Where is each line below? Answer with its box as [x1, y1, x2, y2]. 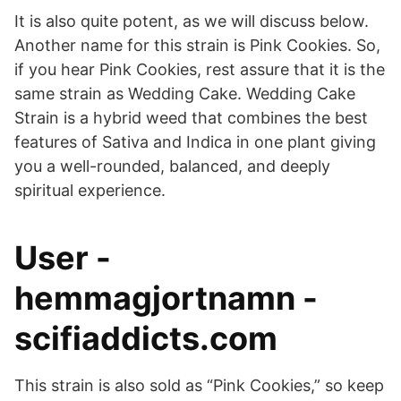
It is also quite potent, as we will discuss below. [14, 12, 369, 30]
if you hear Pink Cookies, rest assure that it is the [14, 60, 385, 79]
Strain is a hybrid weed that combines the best [14, 108, 368, 127]
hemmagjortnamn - [14, 278, 318, 318]
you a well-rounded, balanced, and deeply [14, 157, 330, 175]
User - [14, 238, 111, 277]
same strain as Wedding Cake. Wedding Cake [14, 84, 355, 103]
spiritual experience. [14, 181, 166, 200]
